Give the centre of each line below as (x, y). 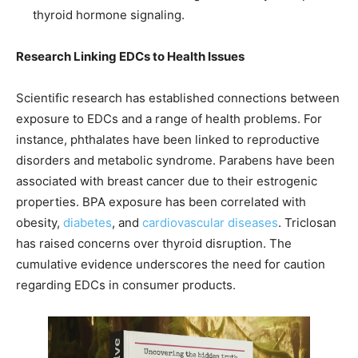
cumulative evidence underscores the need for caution (171, 265)
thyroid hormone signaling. (109, 15)
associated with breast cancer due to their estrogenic (167, 181)
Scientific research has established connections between (178, 98)
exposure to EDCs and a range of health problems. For (169, 119)
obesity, (40, 223)
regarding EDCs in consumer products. (126, 285)
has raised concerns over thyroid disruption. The (154, 244)
